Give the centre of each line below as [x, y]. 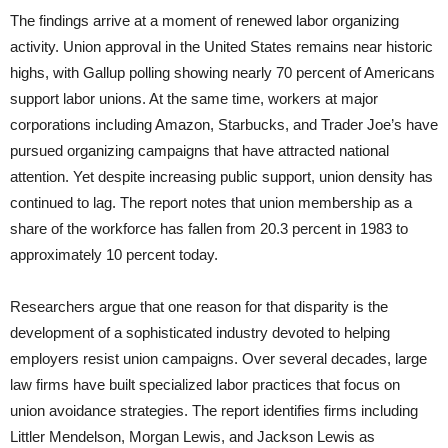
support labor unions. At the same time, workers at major [194, 99]
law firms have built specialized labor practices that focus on [205, 385]
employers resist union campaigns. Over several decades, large [218, 359]
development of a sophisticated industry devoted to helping [200, 333]
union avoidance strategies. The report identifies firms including [214, 411]
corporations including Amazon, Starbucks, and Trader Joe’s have [224, 125]
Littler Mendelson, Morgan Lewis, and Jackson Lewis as [192, 437]
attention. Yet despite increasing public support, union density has [221, 177]
